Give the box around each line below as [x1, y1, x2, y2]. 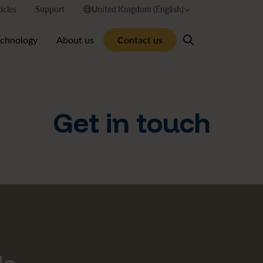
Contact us [117, 33, 163, 46]
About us [56, 33, 95, 46]
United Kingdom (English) [91, 4, 184, 15]
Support [35, 4, 65, 15]
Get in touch [52, 106, 211, 140]
